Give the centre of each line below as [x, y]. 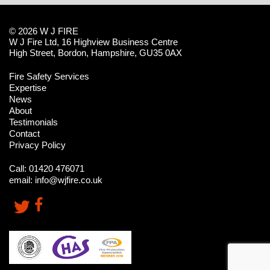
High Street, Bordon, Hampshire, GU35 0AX [96, 52]
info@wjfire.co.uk [69, 180]
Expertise [28, 87]
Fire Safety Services [49, 76]
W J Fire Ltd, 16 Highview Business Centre [93, 42]
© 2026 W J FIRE [44, 31]
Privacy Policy [37, 145]
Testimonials [33, 122]
